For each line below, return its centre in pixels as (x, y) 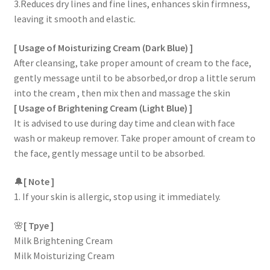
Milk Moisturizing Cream (64, 255)
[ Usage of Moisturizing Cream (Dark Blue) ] (103, 47)
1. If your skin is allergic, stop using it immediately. (117, 197)
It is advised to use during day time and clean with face (124, 123)
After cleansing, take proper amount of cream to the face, (132, 62)
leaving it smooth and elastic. (74, 18)
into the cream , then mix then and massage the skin (122, 93)
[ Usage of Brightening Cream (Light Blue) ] (103, 108)
